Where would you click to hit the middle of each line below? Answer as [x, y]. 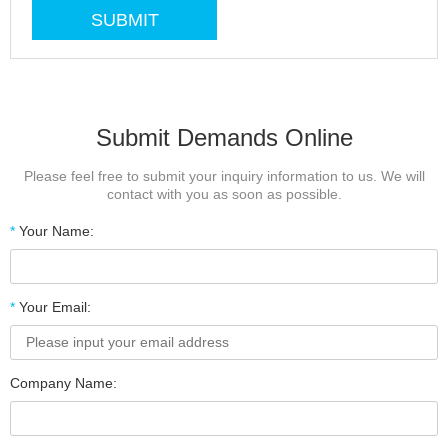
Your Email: [53, 307]
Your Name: [54, 231]
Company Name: [63, 383]
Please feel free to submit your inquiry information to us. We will [224, 176]
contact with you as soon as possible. [224, 194]
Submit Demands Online [224, 137]
